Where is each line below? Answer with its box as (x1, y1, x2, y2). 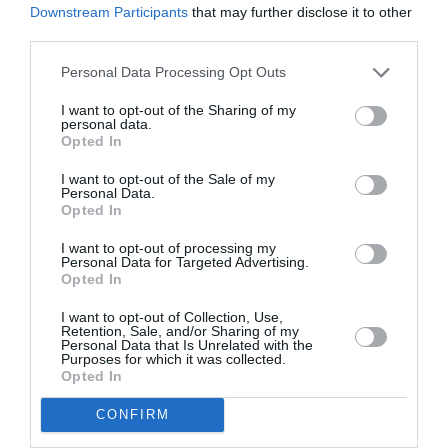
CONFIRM (95, 407, 170, 422)
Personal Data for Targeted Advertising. (61, 253, 309, 270)
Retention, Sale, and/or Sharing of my (61, 322, 299, 339)
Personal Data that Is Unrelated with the (61, 336, 313, 353)
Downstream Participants (30, 3, 188, 20)
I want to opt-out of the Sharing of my (61, 101, 296, 118)
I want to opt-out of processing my (61, 239, 276, 256)
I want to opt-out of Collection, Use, (61, 308, 283, 325)
